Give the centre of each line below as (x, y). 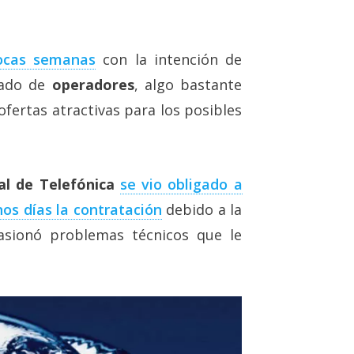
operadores (93, 85)
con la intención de (169, 60)
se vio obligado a (181, 185)
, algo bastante (188, 85)
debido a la (202, 210)
